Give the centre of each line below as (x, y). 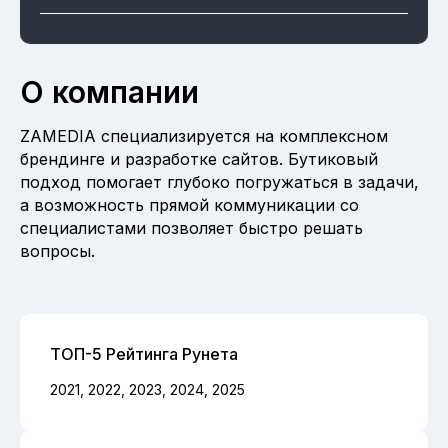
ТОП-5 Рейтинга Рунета (144, 353)
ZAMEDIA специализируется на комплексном (204, 135)
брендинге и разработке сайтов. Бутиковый (199, 158)
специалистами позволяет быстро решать (191, 227)
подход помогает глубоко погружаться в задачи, (219, 181)
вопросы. (57, 250)
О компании (109, 91)
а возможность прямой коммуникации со (189, 204)
